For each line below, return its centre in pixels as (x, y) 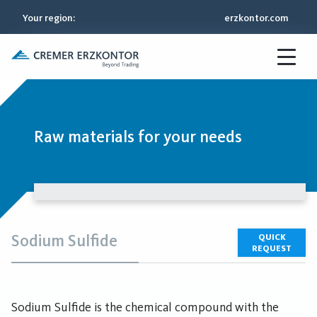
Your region (48, 18)
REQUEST (272, 248)
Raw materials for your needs (138, 137)
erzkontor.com (257, 18)
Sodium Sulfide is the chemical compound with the (145, 307)
